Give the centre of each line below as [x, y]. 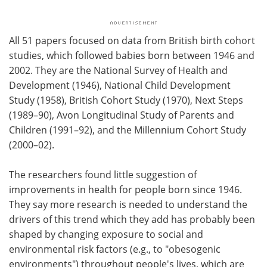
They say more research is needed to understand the [128, 204]
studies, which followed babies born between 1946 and [132, 55]
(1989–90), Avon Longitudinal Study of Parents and [122, 115]
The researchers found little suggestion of [103, 174]
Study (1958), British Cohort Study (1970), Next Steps [126, 100]
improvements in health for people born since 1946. [125, 189]
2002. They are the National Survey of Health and [118, 70]
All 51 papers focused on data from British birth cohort [132, 40]
